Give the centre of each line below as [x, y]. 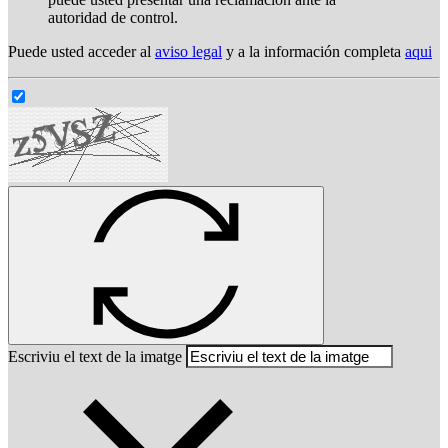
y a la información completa [313, 52]
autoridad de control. [113, 18]
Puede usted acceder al [81, 52]
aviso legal [188, 52]
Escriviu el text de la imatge [95, 357]
